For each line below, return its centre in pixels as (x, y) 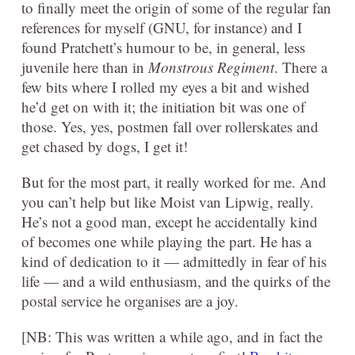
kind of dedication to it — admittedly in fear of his (174, 261)
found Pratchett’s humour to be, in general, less (163, 48)
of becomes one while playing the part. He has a (166, 242)
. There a (301, 67)
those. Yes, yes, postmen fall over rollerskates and (170, 127)
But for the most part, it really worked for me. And (174, 182)
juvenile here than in (85, 67)
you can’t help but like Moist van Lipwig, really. (168, 202)
